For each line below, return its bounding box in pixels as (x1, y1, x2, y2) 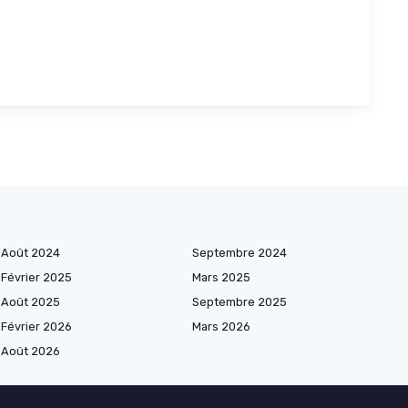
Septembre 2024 (192, 245, 287, 260)
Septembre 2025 (192, 294, 287, 309)
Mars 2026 (192, 319, 250, 333)
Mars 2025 (192, 270, 250, 284)
